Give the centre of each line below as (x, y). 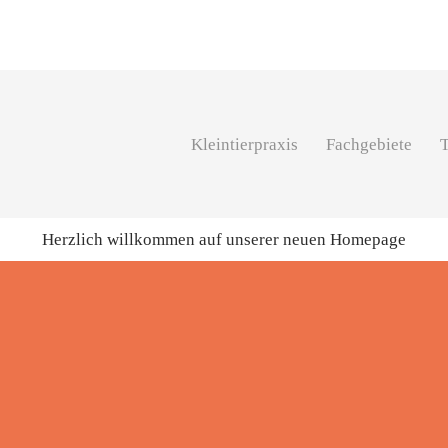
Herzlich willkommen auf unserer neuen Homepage (224, 239)
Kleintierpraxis (244, 144)
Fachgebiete (369, 144)
